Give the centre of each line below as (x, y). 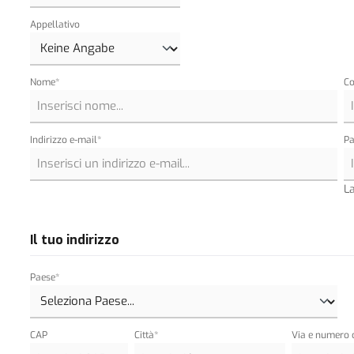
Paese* (44, 278)
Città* (147, 335)
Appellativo (55, 25)
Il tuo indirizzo (74, 240)
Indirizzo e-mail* (65, 140)
